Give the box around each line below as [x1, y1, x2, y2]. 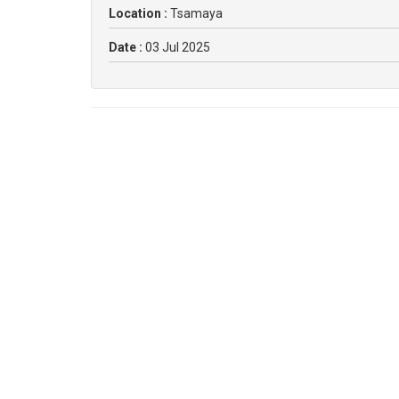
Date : [109, 40, 145, 54]
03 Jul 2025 [145, 40, 210, 54]
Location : [109, 6, 170, 20]
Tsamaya [170, 6, 223, 20]
